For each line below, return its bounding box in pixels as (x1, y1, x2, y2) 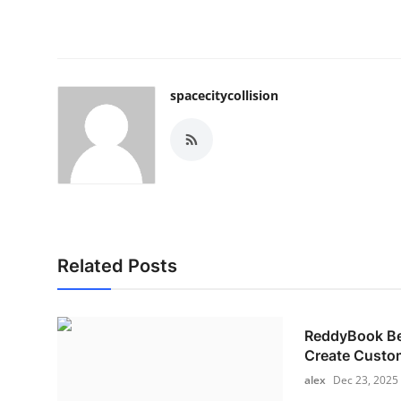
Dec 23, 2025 (332, 372, 398, 388)
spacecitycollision (170, 87, 278, 104)
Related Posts (57, 255, 177, 277)
